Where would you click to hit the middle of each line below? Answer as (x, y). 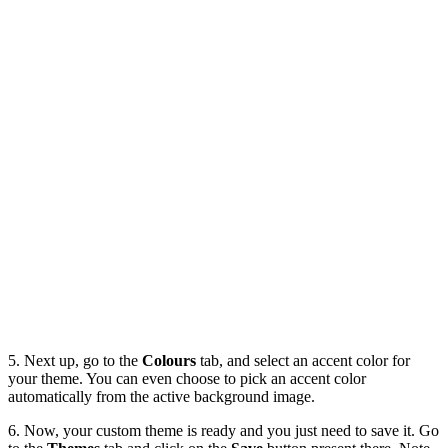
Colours (171, 361)
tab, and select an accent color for (305, 361)
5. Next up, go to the (75, 361)
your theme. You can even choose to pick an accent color (187, 379)
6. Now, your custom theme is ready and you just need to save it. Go (223, 431)
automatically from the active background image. (161, 397)
